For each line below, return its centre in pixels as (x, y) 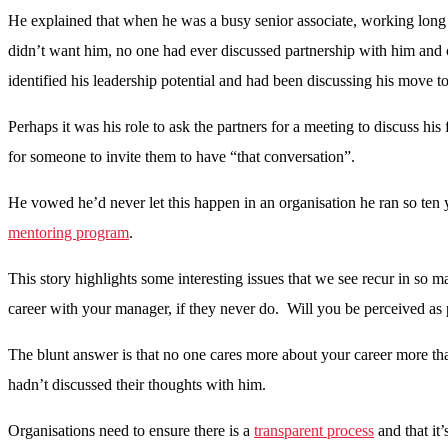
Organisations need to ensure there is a (131, 431)
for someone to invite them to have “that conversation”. (181, 157)
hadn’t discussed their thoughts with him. (137, 385)
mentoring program (68, 233)
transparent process (314, 431)
